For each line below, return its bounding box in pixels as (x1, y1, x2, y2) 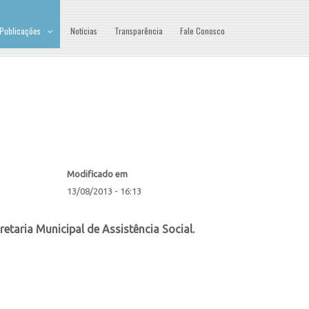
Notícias (70, 25, 97, 37)
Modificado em (67, 169, 128, 179)
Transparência (114, 25, 163, 37)
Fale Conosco (180, 25, 225, 37)
